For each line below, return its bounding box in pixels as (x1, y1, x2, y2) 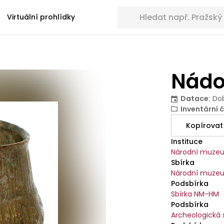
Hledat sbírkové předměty (116, 5, 213, 16)
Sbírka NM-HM (171, 189, 219, 199)
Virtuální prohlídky (7, 12, 75, 22)
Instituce (171, 136, 203, 146)
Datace (180, 93, 209, 103)
